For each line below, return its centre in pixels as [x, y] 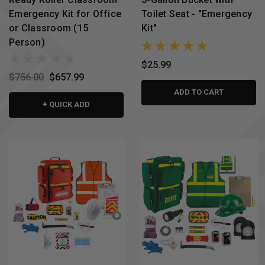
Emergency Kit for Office [65, 14]
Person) [27, 42]
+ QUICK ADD [66, 104]
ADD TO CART [199, 92]
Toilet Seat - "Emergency [197, 14]
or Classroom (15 [49, 28]
